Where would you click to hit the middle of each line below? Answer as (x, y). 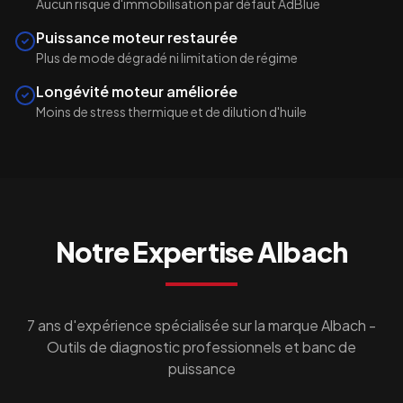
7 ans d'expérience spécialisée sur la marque (174, 325)
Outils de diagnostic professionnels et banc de (201, 347)
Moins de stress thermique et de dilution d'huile (171, 112)
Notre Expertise (156, 252)
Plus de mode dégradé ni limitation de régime (167, 58)
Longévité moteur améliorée (137, 91)
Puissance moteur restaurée (137, 37)
